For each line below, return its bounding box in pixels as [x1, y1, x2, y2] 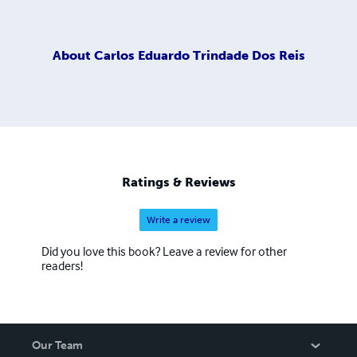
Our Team [32, 339, 83, 353]
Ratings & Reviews [121, 175, 236, 190]
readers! [41, 257, 83, 274]
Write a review [147, 214, 210, 226]
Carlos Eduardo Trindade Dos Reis [93, 47, 305, 63]
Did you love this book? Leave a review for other [41, 243, 287, 260]
